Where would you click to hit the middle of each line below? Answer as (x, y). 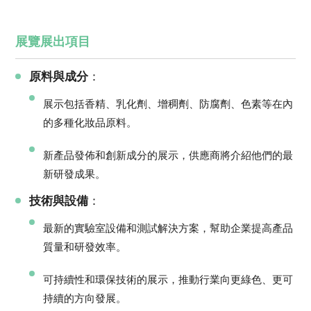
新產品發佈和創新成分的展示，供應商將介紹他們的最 (168, 155)
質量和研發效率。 (85, 246)
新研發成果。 (75, 174)
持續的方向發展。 (85, 298)
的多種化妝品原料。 (90, 122)
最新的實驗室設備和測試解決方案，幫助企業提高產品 (168, 228)
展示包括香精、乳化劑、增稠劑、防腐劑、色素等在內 (168, 103)
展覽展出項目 (53, 41)
